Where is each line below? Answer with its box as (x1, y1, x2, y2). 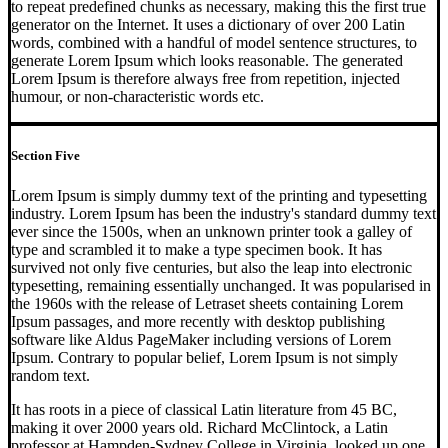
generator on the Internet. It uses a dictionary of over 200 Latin (11, 16, 405, 34)
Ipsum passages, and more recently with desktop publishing (11, 312, 385, 330)
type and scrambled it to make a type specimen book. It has (11, 240, 382, 258)
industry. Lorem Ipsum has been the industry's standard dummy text (11, 204, 436, 222)
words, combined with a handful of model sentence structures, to (11, 34, 417, 52)
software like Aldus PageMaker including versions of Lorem (11, 330, 391, 348)
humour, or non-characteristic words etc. (11, 88, 264, 106)
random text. (11, 366, 90, 384)
